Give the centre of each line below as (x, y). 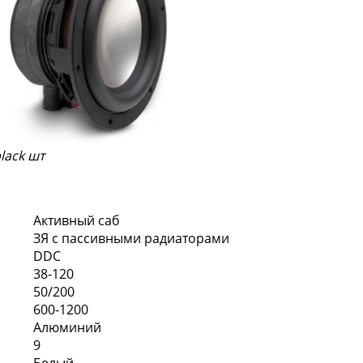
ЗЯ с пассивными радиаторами (131, 239)
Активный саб (77, 221)
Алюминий (67, 328)
